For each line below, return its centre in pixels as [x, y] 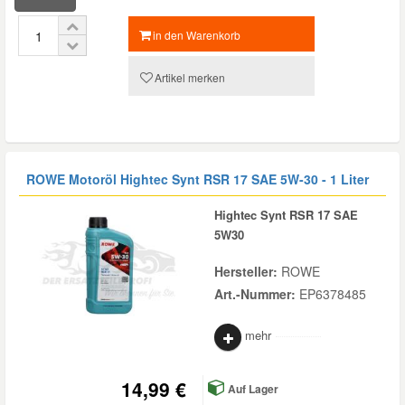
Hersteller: [248, 271]
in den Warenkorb [197, 35]
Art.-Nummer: [257, 294]
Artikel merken [189, 77]
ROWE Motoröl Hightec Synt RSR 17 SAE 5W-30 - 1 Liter [198, 179]
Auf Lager [252, 389]
